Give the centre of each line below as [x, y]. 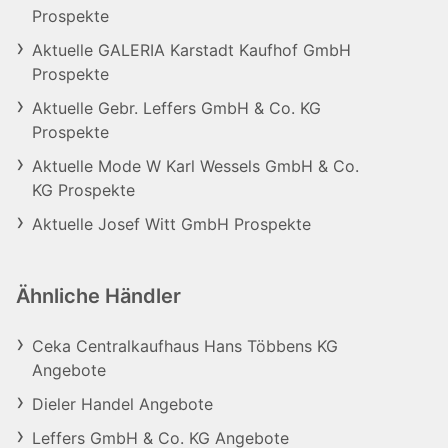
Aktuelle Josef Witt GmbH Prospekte [171, 224]
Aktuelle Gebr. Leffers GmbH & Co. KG [176, 108]
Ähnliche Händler [98, 296]
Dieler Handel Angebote [122, 404]
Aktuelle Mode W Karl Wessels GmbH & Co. [195, 166]
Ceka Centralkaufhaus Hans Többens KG [185, 346]
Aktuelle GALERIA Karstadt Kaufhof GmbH [191, 50]
